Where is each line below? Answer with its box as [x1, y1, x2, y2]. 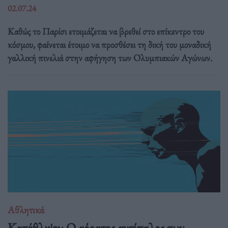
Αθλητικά [8, 203, 44, 216]
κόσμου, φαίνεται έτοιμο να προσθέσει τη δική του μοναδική [8, 38, 211, 51]
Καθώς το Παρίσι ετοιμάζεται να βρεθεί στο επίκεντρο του [8, 24, 204, 38]
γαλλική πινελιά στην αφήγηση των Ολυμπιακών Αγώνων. [8, 51, 212, 64]
